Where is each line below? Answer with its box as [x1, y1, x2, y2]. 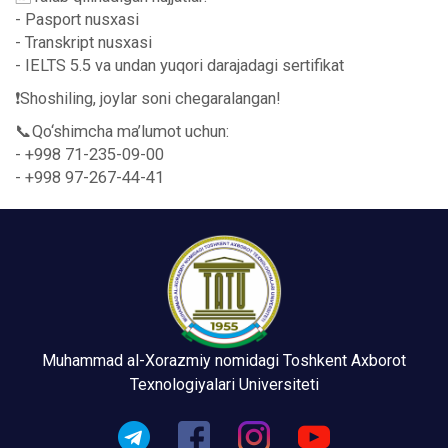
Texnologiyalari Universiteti [129, 374, 319, 394]
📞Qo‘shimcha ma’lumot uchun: [15, 121, 229, 141]
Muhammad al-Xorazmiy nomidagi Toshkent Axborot [42, 350, 406, 370]
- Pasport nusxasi [15, 9, 139, 29]
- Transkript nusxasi [15, 32, 152, 52]
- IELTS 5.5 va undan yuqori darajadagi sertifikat [15, 55, 344, 75]
